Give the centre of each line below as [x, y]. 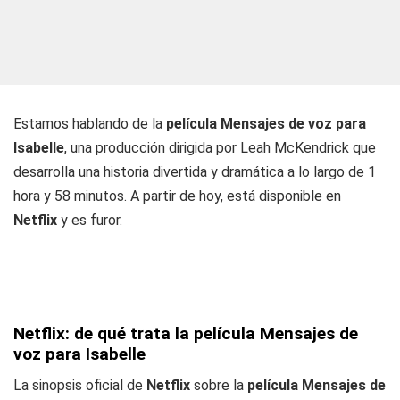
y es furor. [90, 220]
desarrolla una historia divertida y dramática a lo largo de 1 [195, 172]
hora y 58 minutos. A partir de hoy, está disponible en [177, 196]
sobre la [219, 385]
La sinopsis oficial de [80, 385]
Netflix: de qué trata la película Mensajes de [186, 333]
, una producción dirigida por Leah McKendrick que [220, 148]
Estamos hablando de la [90, 124]
